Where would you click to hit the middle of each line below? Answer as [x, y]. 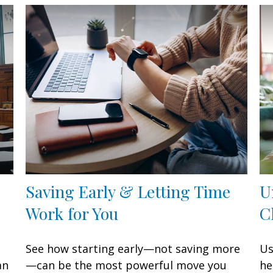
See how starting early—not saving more [133, 249]
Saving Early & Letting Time [128, 192]
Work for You [72, 214]
